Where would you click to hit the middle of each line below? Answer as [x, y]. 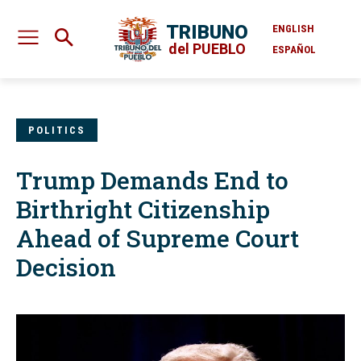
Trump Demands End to [152, 180]
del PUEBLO [207, 48]
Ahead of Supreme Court [158, 239]
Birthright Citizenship [143, 210]
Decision [66, 268]
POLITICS [57, 131]
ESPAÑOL [294, 49]
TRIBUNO [207, 32]
